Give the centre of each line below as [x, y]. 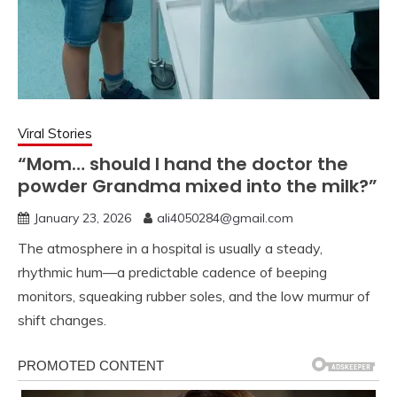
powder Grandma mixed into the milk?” [198, 186]
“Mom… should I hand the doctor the [183, 163]
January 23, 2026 [82, 218]
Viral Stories [55, 133]
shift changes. [62, 319]
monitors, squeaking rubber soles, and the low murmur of [194, 296]
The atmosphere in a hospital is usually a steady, [170, 248]
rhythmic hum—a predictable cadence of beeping [172, 272]
